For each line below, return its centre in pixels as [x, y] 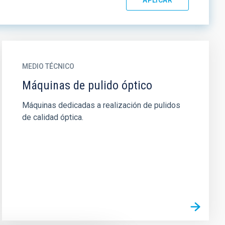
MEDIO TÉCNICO [48, 66]
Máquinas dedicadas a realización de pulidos [101, 105]
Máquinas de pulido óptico [87, 85]
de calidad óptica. [52, 117]
